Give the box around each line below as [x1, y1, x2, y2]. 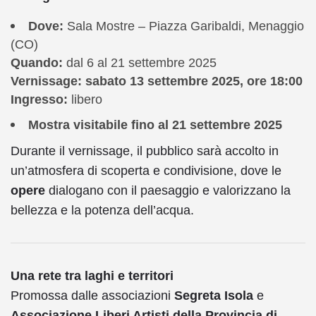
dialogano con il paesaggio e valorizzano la [45, 183, 291, 197]
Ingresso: [11, 92, 68, 107]
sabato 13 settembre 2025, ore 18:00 [85, 73, 303, 88]
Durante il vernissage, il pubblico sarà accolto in [11, 143, 279, 158]
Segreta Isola [174, 288, 253, 303]
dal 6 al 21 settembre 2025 [63, 55, 217, 70]
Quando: [11, 55, 63, 70]
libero [68, 92, 102, 107]
